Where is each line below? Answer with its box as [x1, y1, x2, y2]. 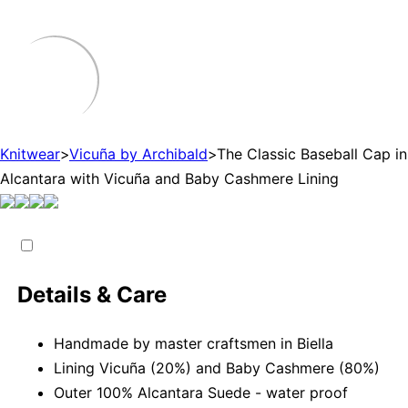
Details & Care [17, 280, 168, 308]
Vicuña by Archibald [69, 144, 208, 163]
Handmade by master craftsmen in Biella [54, 333, 334, 352]
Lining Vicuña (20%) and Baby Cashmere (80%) [54, 358, 381, 377]
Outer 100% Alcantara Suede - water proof [54, 382, 349, 402]
